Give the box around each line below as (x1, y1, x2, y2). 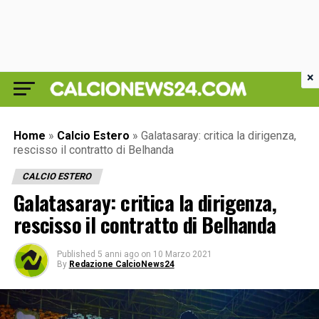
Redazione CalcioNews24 (68, 259, 174, 269)
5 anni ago (97, 249, 139, 259)
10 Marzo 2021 (152, 249, 212, 259)
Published (56, 249, 95, 259)
